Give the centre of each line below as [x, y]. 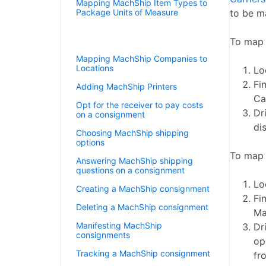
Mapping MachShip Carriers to [135, 31]
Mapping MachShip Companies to [142, 58]
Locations [95, 68]
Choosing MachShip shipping [132, 133]
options [90, 142]
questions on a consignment [130, 170]
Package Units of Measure [127, 12]
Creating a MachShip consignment [143, 189]
